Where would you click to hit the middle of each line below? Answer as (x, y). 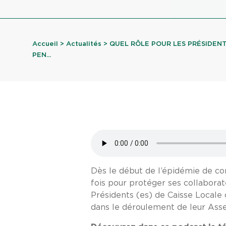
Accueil (45, 44)
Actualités (84, 44)
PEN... (42, 55)
